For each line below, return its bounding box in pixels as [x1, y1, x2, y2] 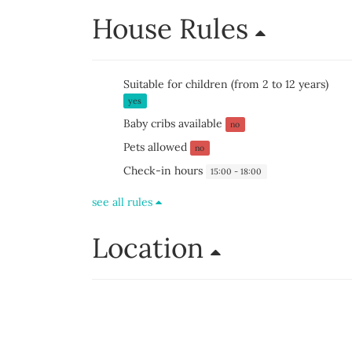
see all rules [92, 195, 156, 209]
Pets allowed [123, 140, 190, 154]
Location [92, 230, 211, 266]
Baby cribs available [123, 116, 225, 130]
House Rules [92, 11, 255, 46]
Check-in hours [123, 163, 206, 178]
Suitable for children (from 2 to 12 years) [123, 77, 328, 91]
